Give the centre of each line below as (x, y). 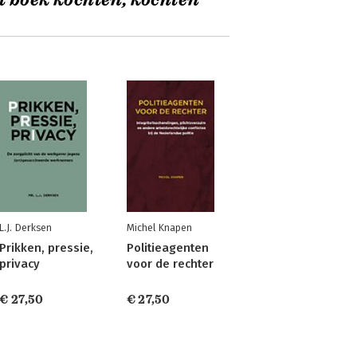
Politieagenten (167, 248)
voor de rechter (170, 264)
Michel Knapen (159, 228)
